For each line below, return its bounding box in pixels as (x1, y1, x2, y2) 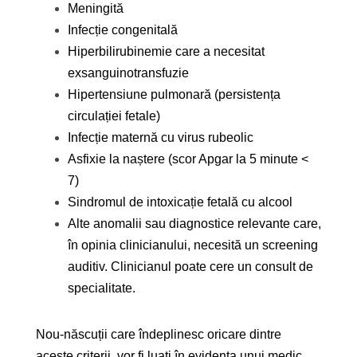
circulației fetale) (68, 108, 160, 123)
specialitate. (68, 280, 135, 295)
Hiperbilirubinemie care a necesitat (68, 44, 265, 58)
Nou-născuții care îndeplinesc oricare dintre (36, 327, 281, 341)
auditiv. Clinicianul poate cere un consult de (68, 259, 313, 273)
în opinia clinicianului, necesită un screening (68, 237, 318, 252)
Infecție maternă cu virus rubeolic (68, 130, 253, 144)
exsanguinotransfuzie (68, 65, 189, 80)
